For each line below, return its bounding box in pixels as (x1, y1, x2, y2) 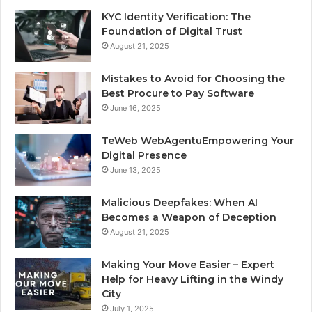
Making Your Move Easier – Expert (102, 258, 274, 272)
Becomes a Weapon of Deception (102, 211, 276, 224)
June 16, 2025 (110, 103, 161, 114)
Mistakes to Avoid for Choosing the (102, 72, 285, 86)
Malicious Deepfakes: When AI (102, 196, 258, 210)
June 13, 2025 (110, 165, 161, 175)
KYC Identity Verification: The (102, 10, 251, 24)
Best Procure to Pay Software (102, 87, 254, 100)
